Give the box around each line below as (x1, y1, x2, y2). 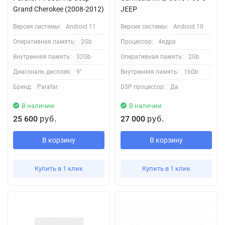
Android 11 (66, 23, 96, 30)
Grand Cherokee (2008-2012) (13, 5, 104, 13)
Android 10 (173, 23, 203, 30)
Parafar (37, 83, 58, 90)
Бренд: (13, 83, 32, 90)
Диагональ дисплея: (13, 68, 71, 75)
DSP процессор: (121, 83, 165, 90)
